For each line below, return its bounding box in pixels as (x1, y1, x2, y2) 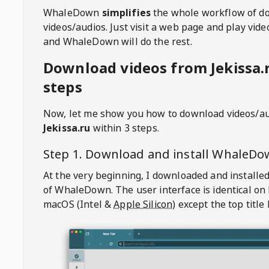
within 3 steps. (90, 121, 159, 134)
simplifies (101, 6, 151, 19)
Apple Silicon (113, 198, 173, 211)
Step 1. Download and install (43, 146, 213, 162)
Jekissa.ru (43, 121, 91, 134)
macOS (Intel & (43, 198, 112, 211)
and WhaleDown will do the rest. (43, 35, 192, 48)
